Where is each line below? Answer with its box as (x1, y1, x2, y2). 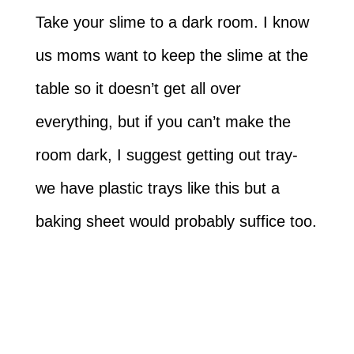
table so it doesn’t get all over (35, 79, 241, 97)
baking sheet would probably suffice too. (35, 212, 317, 230)
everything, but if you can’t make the (35, 112, 291, 130)
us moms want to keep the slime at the (35, 46, 308, 64)
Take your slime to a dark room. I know (35, 13, 309, 31)
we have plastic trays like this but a (35, 179, 280, 197)
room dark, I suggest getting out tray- (35, 145, 298, 164)
